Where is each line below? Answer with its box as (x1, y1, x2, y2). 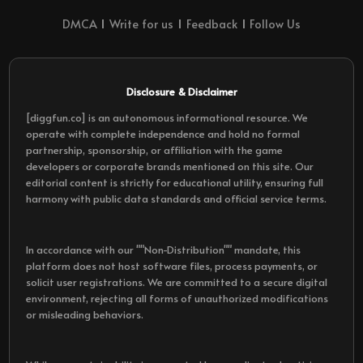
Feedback (186, 15, 237, 32)
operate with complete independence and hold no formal (26, 126, 301, 142)
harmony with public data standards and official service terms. (26, 191, 327, 207)
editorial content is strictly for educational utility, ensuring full (26, 175, 324, 190)
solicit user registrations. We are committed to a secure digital (26, 274, 328, 289)
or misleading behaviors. (26, 306, 144, 322)
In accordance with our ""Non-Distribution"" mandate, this (26, 241, 301, 257)
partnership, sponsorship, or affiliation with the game (26, 143, 284, 158)
